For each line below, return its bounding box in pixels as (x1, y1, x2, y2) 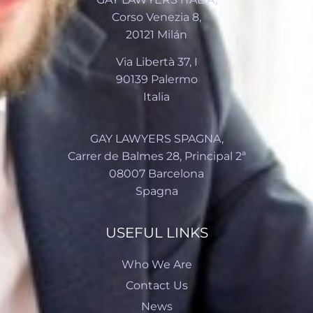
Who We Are (121, 258, 192, 272)
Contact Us (125, 279, 188, 293)
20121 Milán (126, 28, 187, 41)
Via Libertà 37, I (115, 55, 198, 69)
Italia (143, 90, 170, 104)
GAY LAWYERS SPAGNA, (89, 131, 224, 145)
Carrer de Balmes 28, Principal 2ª (67, 149, 246, 163)
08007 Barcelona (109, 166, 204, 180)
